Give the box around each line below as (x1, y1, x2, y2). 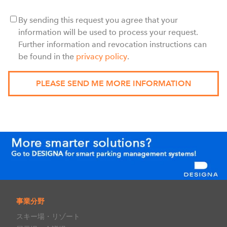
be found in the (18, 51, 76, 61)
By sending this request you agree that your (18, 15, 178, 25)
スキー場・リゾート (16, 211, 80, 221)
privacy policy (76, 51, 127, 61)
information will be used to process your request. (18, 27, 198, 37)
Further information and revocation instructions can (18, 39, 207, 49)
